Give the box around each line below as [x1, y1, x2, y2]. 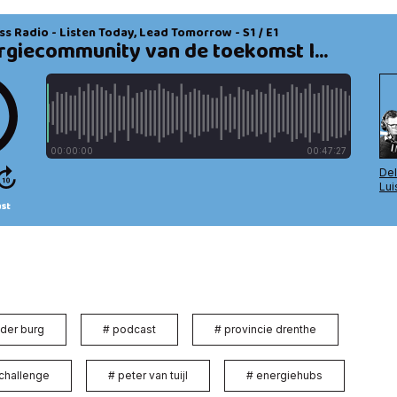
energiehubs [256, 368, 323, 382]
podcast [113, 322, 156, 336]
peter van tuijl [118, 368, 188, 382]
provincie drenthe [224, 322, 316, 336]
